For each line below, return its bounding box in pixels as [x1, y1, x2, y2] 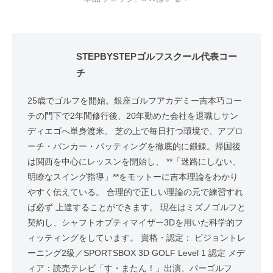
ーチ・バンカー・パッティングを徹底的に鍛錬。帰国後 [27, 141, 241, 151]
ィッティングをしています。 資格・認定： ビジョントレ [27, 232, 246, 243]
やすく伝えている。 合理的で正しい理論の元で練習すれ [27, 186, 243, 197]
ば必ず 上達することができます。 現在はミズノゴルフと [27, 202, 246, 212]
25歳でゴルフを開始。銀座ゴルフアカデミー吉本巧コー [27, 95, 242, 105]
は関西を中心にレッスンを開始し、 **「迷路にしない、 [27, 156, 241, 166]
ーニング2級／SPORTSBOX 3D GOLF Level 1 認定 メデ [27, 247, 245, 258]
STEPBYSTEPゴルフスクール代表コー [76, 51, 237, 62]
